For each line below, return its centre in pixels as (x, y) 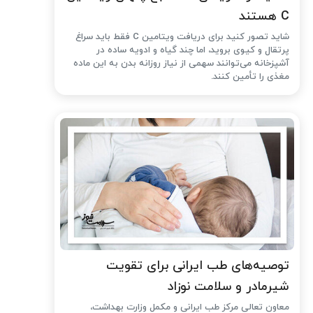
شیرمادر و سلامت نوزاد (228, 287)
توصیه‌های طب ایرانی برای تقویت (198, 266)
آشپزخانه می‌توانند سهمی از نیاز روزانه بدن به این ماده (182, 64)
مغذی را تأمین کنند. (250, 77)
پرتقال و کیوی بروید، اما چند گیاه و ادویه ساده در (193, 51)
